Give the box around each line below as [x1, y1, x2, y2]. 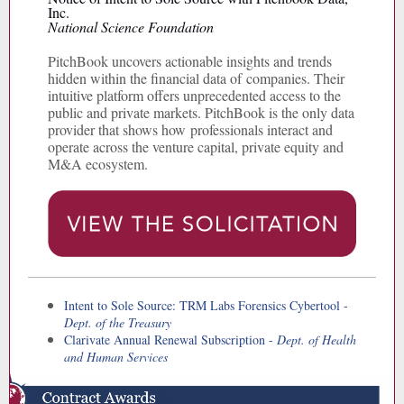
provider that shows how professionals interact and [48, 120, 333, 139]
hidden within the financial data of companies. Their [48, 69, 344, 87]
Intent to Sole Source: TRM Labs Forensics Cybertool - [64, 297, 348, 314]
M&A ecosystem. [48, 154, 152, 173]
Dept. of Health [277, 331, 356, 348]
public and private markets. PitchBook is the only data [48, 103, 354, 122]
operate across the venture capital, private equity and [48, 137, 344, 156]
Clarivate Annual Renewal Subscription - [64, 331, 277, 348]
